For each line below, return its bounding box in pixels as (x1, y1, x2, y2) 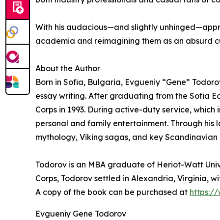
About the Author (35, 63, 100, 74)
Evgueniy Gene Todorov (35, 209, 126, 219)
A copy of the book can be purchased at (35, 187, 190, 197)
